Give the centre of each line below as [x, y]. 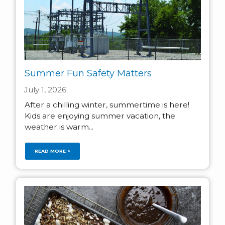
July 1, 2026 [45, 90]
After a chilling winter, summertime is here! [107, 105]
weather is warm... [59, 127]
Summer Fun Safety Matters [88, 74]
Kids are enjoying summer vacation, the [100, 116]
